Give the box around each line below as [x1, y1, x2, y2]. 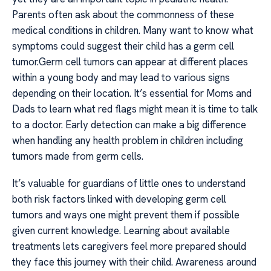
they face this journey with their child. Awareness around [12, 255, 256, 269]
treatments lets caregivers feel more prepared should [12, 239, 246, 253]
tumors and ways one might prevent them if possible [12, 207, 240, 221]
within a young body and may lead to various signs [12, 71, 230, 85]
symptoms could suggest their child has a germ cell [12, 39, 234, 53]
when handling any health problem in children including [12, 134, 243, 148]
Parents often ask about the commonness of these [12, 8, 234, 22]
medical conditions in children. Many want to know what [12, 24, 253, 38]
